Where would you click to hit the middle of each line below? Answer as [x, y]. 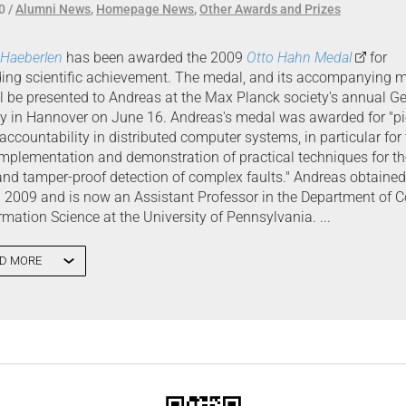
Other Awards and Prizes [270, 9]
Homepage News [145, 9]
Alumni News [53, 9]
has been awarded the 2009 [155, 58]
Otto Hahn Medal [299, 58]
